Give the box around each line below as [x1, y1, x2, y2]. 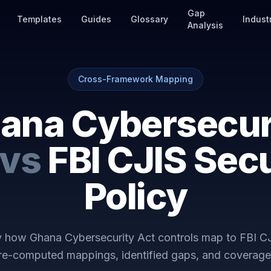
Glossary [131, 14, 168, 24]
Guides [81, 14, 111, 24]
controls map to [155, 231, 240, 244]
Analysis [188, 20, 223, 30]
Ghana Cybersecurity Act [30, 231, 155, 244]
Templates [17, 14, 62, 24]
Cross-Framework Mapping [78, 74, 193, 84]
